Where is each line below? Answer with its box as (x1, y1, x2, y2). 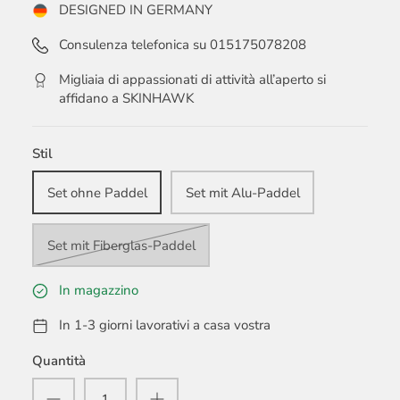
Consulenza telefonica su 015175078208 (59, 36, 306, 54)
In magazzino (59, 281, 138, 300)
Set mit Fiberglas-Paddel (46, 236, 196, 254)
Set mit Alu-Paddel (185, 183, 300, 202)
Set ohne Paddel (46, 183, 147, 202)
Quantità (32, 352, 86, 371)
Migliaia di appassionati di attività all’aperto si (59, 71, 326, 89)
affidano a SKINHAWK (59, 89, 194, 108)
